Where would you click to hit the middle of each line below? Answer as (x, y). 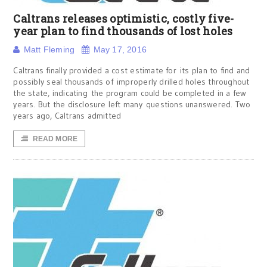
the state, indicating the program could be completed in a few (130, 93)
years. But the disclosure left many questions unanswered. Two (132, 104)
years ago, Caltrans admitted (67, 116)
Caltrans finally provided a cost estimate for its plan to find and (132, 70)
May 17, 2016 (120, 49)
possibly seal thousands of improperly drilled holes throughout (131, 82)
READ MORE (55, 139)
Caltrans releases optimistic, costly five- (124, 18)
